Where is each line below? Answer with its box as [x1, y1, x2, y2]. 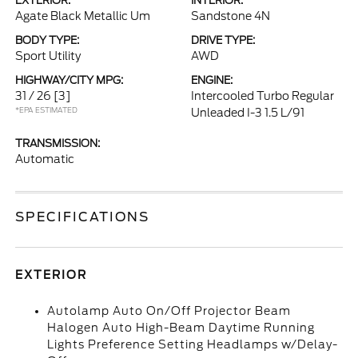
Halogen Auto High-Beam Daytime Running [47, 321, 316, 334]
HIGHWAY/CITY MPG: [15, 74, 124, 86]
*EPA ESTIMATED [15, 105, 78, 114]
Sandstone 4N [191, 10, 270, 22]
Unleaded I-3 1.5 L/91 [191, 106, 304, 119]
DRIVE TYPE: [191, 34, 255, 46]
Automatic [15, 153, 75, 165]
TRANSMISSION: [15, 137, 101, 149]
